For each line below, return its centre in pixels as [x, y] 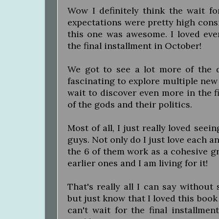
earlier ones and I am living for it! [138, 163]
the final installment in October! [134, 45]
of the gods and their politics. [131, 104]
